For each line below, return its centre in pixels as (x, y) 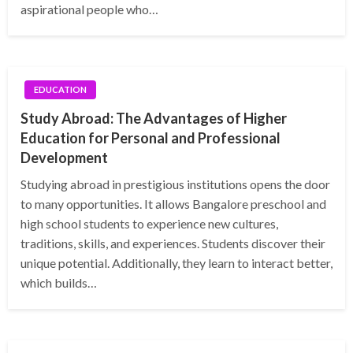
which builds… (59, 283)
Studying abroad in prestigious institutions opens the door (175, 184)
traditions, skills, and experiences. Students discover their (173, 243)
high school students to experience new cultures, (149, 224)
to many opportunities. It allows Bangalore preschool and (173, 204)
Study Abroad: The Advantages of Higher (154, 119)
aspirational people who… (89, 9)
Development (64, 158)
